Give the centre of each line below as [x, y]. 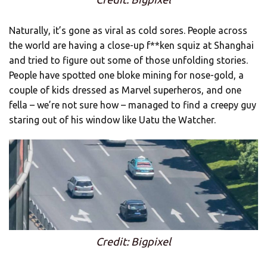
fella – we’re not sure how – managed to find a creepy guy [133, 105]
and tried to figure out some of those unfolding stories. [128, 60]
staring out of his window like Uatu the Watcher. [112, 119]
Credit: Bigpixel [133, 242]
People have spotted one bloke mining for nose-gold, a [126, 75]
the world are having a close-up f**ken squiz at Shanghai [131, 45]
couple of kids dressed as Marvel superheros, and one [125, 90]
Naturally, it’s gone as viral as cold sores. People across [128, 30]
